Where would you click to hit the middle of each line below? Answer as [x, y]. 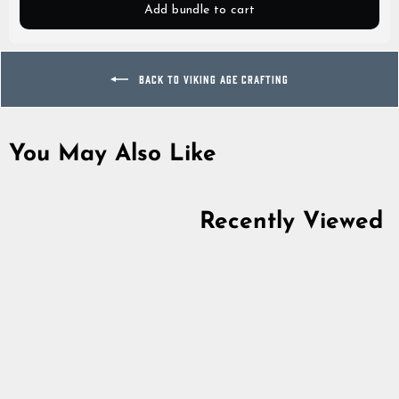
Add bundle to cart [199, 10]
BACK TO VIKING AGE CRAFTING [212, 78]
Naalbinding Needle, [109, 384]
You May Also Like [113, 155]
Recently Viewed [291, 223]
